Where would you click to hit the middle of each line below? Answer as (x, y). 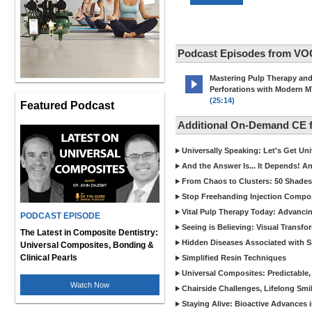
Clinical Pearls (49, 258)
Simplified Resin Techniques (234, 258)
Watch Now (90, 285)
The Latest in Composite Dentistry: (89, 233)
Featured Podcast (67, 105)
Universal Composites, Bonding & (87, 245)
